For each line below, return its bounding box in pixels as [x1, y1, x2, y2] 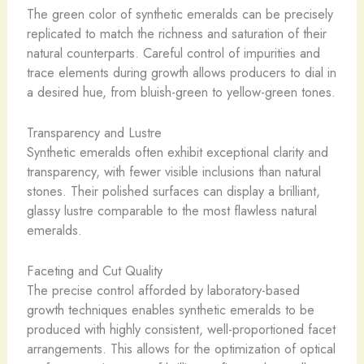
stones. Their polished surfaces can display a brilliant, [26, 180, 320, 201]
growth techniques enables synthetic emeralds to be [26, 300, 314, 320]
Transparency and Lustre [26, 122, 162, 142]
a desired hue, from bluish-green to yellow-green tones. [26, 81, 336, 102]
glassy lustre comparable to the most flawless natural [26, 200, 317, 220]
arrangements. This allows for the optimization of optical [26, 339, 336, 359]
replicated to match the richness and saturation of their [26, 23, 327, 43]
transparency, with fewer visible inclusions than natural [26, 161, 321, 181]
